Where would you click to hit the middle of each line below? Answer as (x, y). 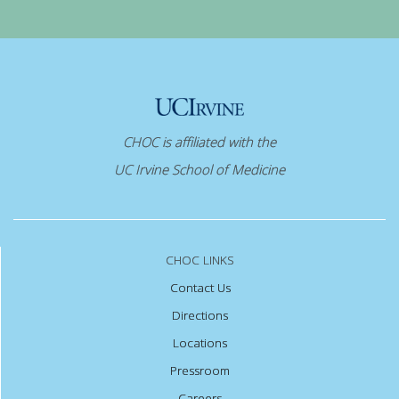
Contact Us (200, 287)
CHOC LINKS (200, 260)
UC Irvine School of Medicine (199, 169)
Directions (200, 315)
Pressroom (200, 370)
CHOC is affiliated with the (199, 141)
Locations (200, 342)
